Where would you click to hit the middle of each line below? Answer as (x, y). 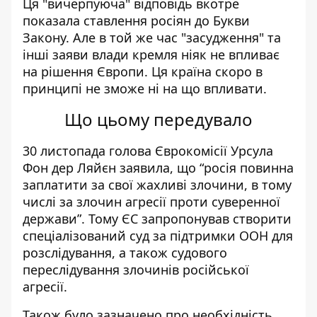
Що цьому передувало (158, 120)
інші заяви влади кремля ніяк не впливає (151, 55)
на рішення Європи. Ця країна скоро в (143, 72)
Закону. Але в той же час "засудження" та (152, 38)
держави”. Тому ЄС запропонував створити (157, 219)
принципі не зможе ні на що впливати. (145, 89)
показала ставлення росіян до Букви (136, 21)
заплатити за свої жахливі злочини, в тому (157, 185)
